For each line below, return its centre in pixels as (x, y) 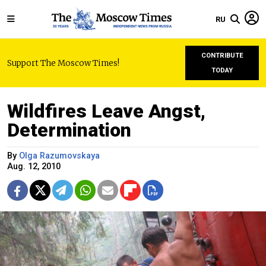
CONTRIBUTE (222, 56)
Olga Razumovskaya (59, 156)
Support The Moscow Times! (63, 63)
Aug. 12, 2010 (34, 167)
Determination (69, 130)
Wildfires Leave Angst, (106, 111)
